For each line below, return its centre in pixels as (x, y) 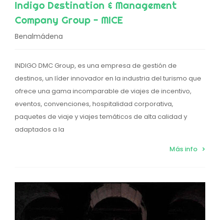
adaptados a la (40, 130)
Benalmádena (39, 37)
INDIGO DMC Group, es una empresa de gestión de (96, 66)
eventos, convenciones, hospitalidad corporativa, (94, 104)
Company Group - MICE (69, 20)
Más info (183, 149)
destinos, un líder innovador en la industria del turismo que (108, 79)
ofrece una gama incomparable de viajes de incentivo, (103, 91)
